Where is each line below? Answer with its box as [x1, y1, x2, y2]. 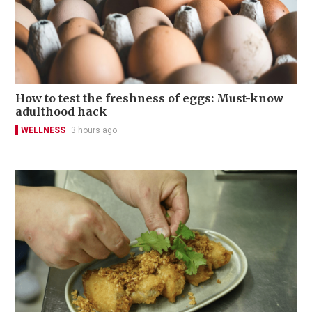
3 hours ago [71, 125, 117, 135]
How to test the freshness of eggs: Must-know [15, 91, 284, 105]
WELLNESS [21, 125, 65, 135]
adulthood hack [15, 104, 107, 118]
